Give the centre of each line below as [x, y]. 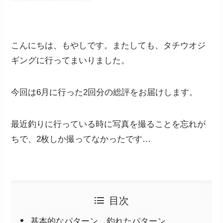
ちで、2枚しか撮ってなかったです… [81, 139]
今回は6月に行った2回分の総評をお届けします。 [105, 92]
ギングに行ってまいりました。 [70, 60]
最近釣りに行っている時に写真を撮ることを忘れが [109, 124]
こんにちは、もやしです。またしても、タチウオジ [109, 45]
